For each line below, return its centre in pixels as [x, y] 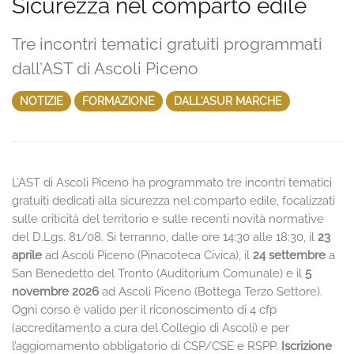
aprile [27, 255]
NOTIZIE [41, 101]
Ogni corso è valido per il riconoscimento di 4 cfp [144, 310]
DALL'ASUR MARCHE [228, 101]
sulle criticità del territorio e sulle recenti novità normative [168, 219]
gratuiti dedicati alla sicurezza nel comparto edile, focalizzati [173, 201]
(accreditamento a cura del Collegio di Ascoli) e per [151, 328]
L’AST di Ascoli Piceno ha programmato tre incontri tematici [172, 183]
